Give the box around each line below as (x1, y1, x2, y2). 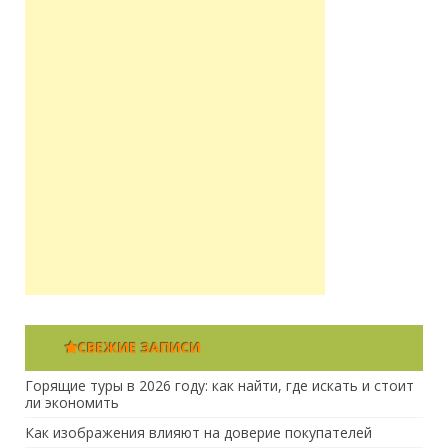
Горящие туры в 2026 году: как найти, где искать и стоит (25, 375, 414, 395)
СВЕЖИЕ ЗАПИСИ (78, 337, 201, 357)
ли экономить (25, 392, 119, 412)
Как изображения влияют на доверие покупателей (25, 422, 372, 442)
